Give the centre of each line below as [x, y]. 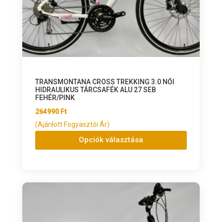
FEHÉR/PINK [55, 97]
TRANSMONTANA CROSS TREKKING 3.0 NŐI [105, 82]
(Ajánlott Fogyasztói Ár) [72, 124]
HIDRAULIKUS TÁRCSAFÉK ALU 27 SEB [95, 89]
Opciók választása [111, 140]
